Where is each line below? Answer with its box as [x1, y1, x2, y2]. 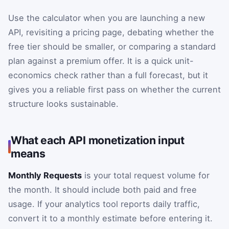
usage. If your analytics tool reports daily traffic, [8, 198, 200, 209]
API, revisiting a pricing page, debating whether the [8, 27, 214, 37]
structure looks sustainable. [8, 98, 119, 109]
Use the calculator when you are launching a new [8, 12, 205, 23]
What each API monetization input [11, 133, 185, 147]
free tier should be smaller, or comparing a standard [8, 41, 216, 52]
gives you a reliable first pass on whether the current [8, 84, 221, 95]
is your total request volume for [82, 170, 210, 180]
